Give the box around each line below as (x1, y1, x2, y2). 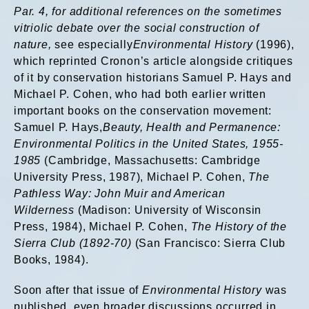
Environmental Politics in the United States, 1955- (14, 138, 283, 150)
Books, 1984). (14, 254, 89, 266)
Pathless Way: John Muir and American (14, 188, 226, 199)
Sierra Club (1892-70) (14, 237, 132, 249)
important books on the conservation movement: (14, 105, 272, 117)
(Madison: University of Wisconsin (74, 204, 262, 216)
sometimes (223, 6, 283, 17)
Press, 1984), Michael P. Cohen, (14, 221, 191, 232)
